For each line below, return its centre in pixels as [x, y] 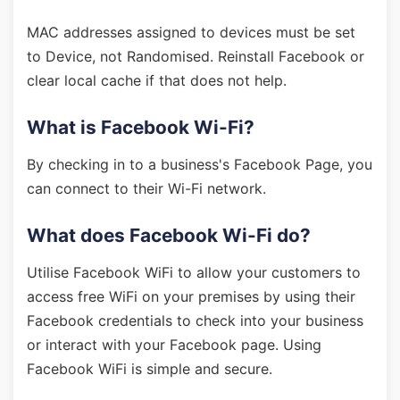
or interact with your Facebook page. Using [174, 345]
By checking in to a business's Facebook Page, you [200, 164]
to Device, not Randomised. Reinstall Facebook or [196, 56]
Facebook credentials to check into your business [195, 321]
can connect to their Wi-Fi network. [146, 188]
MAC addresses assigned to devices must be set [191, 32]
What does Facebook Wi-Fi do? [169, 235]
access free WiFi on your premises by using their [191, 296]
